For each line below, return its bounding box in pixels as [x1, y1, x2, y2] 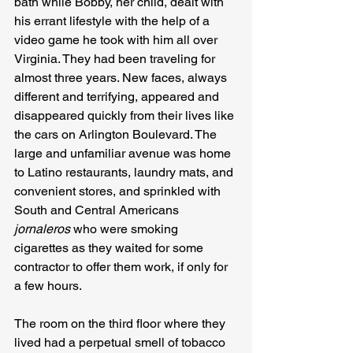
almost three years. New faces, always [14, 70, 230, 86]
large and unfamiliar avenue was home [14, 146, 234, 162]
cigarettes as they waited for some [14, 240, 206, 256]
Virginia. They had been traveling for [14, 51, 218, 67]
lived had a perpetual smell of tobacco [14, 335, 229, 351]
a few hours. [14, 278, 85, 294]
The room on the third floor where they [14, 316, 229, 332]
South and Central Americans [14, 203, 182, 218]
